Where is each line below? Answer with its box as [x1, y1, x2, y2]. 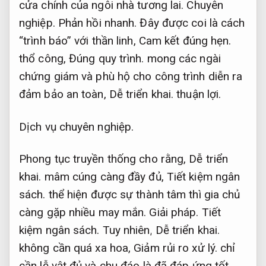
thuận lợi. [173, 87, 221, 102]
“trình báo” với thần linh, [19, 34, 139, 48]
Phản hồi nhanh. [58, 16, 137, 30]
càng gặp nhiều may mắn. [19, 205, 150, 220]
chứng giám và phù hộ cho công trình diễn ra [19, 69, 243, 84]
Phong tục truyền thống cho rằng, [19, 152, 189, 166]
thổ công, [19, 52, 69, 66]
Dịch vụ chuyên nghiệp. [19, 119, 134, 134]
